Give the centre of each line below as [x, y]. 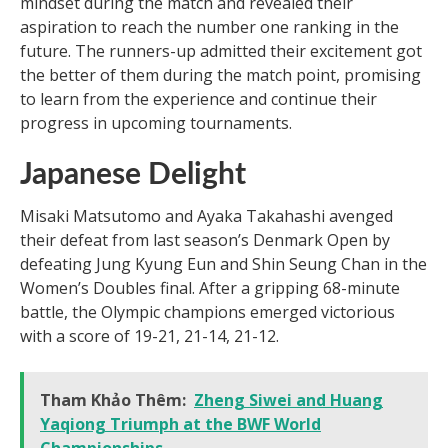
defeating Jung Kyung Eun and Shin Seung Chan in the [223, 263]
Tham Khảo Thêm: [113, 399]
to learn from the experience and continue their [198, 98]
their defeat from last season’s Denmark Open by [205, 239]
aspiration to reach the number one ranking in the [209, 26]
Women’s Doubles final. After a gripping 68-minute [210, 287]
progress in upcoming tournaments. [156, 122]
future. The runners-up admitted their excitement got [221, 50]
